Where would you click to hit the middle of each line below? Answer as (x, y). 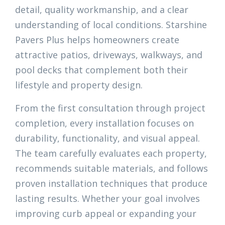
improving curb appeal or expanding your (106, 213)
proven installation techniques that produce (111, 183)
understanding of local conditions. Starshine (111, 25)
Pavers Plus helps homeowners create (97, 40)
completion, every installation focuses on (104, 123)
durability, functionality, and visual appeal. (107, 138)
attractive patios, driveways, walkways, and (109, 55)
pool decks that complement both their (101, 70)
